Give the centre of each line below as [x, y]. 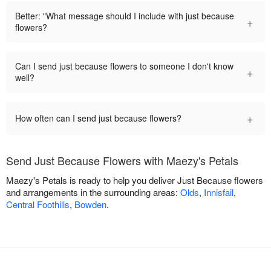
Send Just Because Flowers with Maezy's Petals [122, 161]
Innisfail [219, 192]
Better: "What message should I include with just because [125, 16]
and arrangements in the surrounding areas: [93, 192]
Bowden [90, 204]
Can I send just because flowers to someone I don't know [124, 66]
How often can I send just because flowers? [98, 118]
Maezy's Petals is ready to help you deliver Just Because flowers [135, 180]
